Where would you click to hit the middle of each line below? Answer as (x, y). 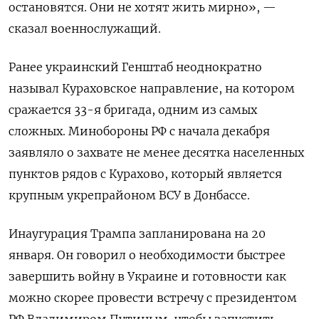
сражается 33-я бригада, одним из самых (133, 110)
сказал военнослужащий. (85, 29)
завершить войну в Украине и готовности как (147, 277)
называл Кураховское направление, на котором (152, 89)
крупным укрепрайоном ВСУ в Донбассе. (129, 195)
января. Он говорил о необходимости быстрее (147, 255)
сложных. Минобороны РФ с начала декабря (139, 131)
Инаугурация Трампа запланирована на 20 (137, 234)
